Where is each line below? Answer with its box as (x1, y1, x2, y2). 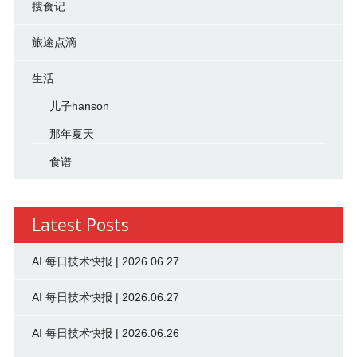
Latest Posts (31, 214, 129, 237)
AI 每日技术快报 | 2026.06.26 (31, 327, 179, 340)
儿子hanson (49, 100, 109, 113)
